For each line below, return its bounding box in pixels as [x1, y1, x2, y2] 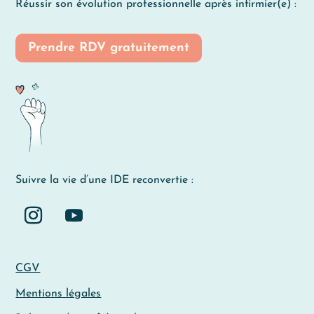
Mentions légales [15, 288, 102, 300]
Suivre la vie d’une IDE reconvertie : [15, 175, 194, 186]
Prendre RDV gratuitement [28, 41, 190, 55]
